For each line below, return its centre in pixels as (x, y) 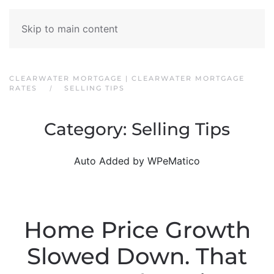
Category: (88, 129)
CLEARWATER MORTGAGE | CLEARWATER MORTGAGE (127, 78)
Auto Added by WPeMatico (137, 161)
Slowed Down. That (137, 256)
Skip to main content (70, 29)
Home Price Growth (137, 230)
